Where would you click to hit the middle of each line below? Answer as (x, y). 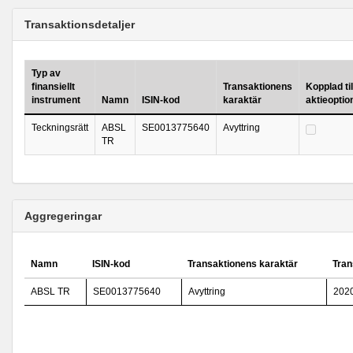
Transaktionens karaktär (243, 264)
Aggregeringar (63, 216)
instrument (56, 100)
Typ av (46, 73)
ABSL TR (50, 292)
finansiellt (53, 87)
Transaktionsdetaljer (80, 24)
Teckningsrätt (60, 128)
